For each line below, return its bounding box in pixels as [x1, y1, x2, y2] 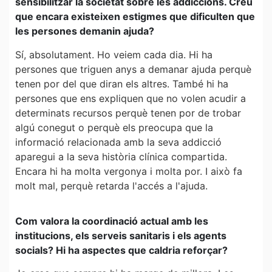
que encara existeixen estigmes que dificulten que [15, 10, 255, 23]
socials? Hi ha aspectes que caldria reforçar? [15, 243, 228, 256]
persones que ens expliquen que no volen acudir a [15, 92, 246, 104]
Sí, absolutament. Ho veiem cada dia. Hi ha [15, 48, 212, 61]
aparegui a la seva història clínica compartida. [15, 150, 227, 163]
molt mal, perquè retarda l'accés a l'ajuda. [15, 179, 208, 192]
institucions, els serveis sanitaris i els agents [15, 229, 226, 242]
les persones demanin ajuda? [15, 25, 154, 38]
